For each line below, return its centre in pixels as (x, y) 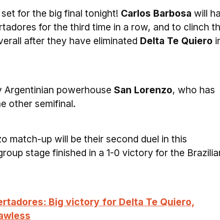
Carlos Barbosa (156, 13)
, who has (194, 90)
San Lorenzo (143, 90)
